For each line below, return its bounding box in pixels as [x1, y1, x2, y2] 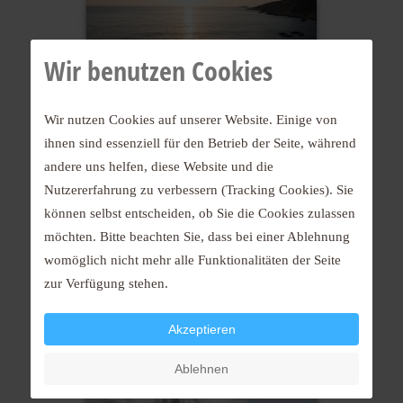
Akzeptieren [167, 322, 236, 336]
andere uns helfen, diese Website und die [44, 158, 273, 174]
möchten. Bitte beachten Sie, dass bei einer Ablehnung [44, 228, 350, 244]
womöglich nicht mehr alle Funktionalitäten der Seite [44, 252, 341, 267]
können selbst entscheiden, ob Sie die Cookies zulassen [44, 205, 355, 220]
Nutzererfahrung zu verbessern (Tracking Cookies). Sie [44, 182, 354, 197]
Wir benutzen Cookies [44, 52, 273, 89]
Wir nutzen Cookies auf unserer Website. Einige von [44, 112, 337, 127]
